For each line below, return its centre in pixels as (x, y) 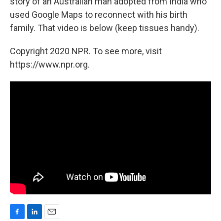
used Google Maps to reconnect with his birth (99, 14)
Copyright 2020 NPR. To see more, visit (86, 51)
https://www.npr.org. (50, 64)
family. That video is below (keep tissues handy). (105, 28)
